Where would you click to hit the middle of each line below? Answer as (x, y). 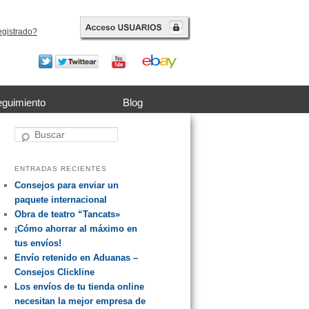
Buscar (28, 133)
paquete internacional (61, 199)
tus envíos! (38, 243)
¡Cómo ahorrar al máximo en (76, 228)
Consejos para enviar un (67, 185)
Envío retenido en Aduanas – (76, 257)
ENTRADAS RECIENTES (61, 168)
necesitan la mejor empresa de (80, 301)
